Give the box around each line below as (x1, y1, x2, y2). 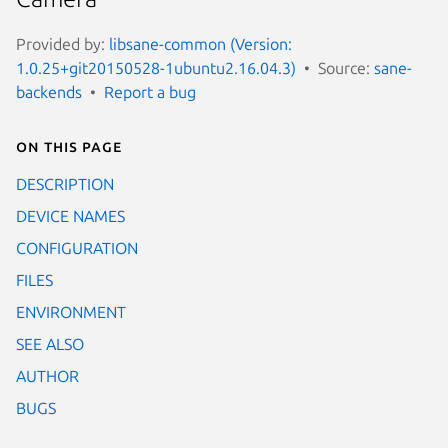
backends (16, 82, 82, 101)
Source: (318, 58, 374, 77)
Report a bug (104, 82, 196, 101)
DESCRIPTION (16, 174, 114, 193)
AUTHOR (16, 366, 79, 385)
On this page (16, 136, 122, 155)
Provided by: (16, 34, 109, 53)
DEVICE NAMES (16, 206, 125, 225)
